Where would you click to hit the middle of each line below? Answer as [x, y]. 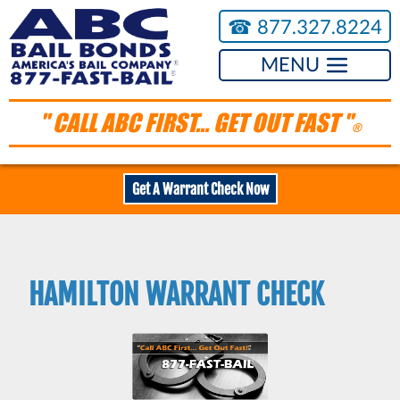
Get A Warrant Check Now [200, 189]
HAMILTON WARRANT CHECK [176, 295]
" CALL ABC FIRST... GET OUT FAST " [195, 123]
